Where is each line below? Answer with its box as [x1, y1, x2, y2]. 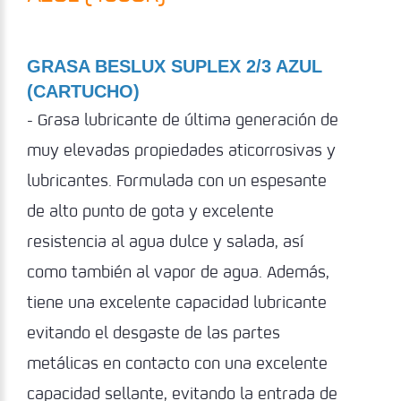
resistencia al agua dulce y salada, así [27, 227, 303, 255]
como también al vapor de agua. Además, [27, 258, 329, 286]
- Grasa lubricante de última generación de [27, 106, 338, 133]
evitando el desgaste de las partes [27, 319, 280, 346]
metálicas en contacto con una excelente [27, 349, 328, 377]
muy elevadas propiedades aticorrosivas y [27, 136, 336, 164]
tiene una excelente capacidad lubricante [27, 288, 327, 316]
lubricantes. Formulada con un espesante [27, 166, 327, 194]
